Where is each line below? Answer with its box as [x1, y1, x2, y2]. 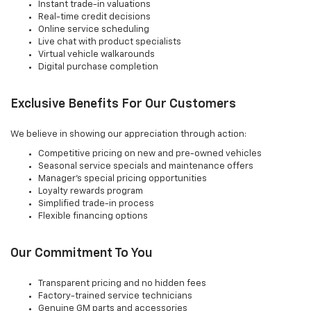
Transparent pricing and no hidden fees [38, 279, 206, 289]
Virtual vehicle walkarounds [38, 50, 155, 60]
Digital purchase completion [38, 62, 158, 72]
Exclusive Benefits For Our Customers [10, 98, 236, 111]
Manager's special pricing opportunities [38, 174, 207, 184]
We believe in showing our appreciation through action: [10, 130, 246, 140]
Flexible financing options [38, 212, 148, 221]
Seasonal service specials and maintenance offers [38, 162, 253, 171]
